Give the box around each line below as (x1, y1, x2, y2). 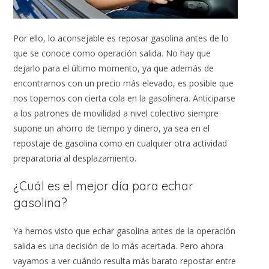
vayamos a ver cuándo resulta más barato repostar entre (13, 255, 237, 267)
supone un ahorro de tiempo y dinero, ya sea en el (13, 122, 210, 134)
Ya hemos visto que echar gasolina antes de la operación (13, 225, 236, 237)
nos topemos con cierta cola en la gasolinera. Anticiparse (13, 92, 236, 104)
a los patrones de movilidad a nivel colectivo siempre (13, 107, 219, 119)
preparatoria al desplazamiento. (13, 153, 137, 165)
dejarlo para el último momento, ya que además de (13, 62, 214, 74)
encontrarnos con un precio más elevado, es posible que (13, 77, 234, 89)
